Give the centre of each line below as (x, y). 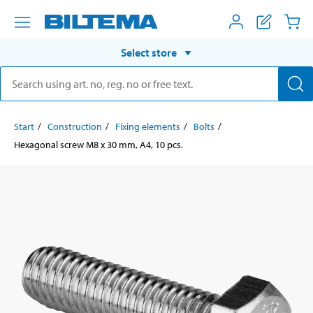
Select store (149, 52)
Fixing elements (148, 126)
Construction (75, 126)
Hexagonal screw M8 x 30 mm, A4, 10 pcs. (99, 144)
